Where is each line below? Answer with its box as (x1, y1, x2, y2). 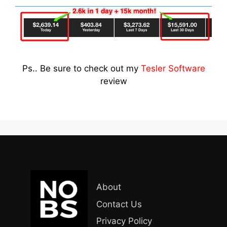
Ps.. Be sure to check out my (22, 63, 141, 74)
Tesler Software (140, 63, 205, 74)
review (100, 76, 127, 87)
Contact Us (96, 199, 142, 209)
